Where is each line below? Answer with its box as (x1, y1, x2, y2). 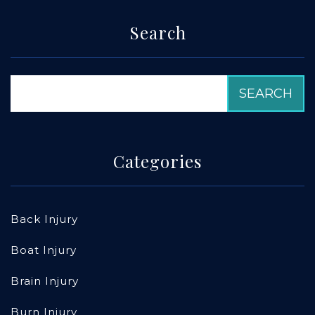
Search (129, 21, 186, 44)
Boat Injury (11, 243, 77, 257)
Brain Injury (11, 274, 79, 288)
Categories (113, 150, 202, 173)
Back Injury (11, 212, 78, 226)
